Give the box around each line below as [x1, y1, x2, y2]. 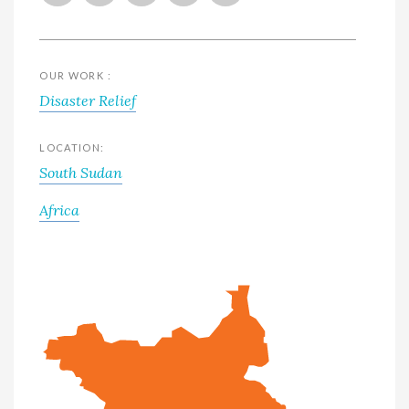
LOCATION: [39, 141, 105, 153]
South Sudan [39, 163, 123, 182]
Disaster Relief [39, 90, 137, 110]
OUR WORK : [39, 68, 111, 81]
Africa [39, 200, 80, 219]
